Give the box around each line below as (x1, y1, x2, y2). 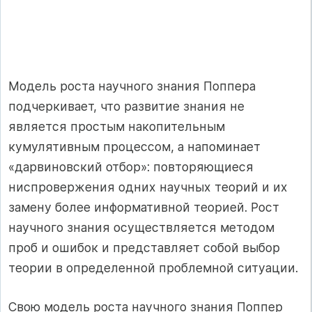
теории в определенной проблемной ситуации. (8, 260, 298, 276)
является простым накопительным (8, 119, 225, 134)
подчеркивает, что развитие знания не (8, 99, 244, 114)
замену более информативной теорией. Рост (8, 200, 279, 215)
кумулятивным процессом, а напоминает (8, 139, 260, 155)
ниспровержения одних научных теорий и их (8, 180, 288, 195)
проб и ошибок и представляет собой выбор (8, 240, 280, 256)
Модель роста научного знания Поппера (8, 79, 256, 94)
